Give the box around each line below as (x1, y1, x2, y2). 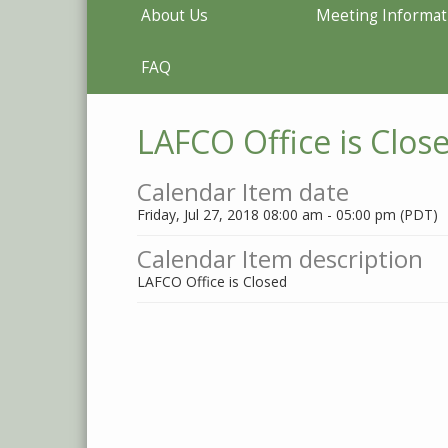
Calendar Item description (137, 242, 423, 275)
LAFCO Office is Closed (137, 272, 287, 291)
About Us (141, 5, 208, 26)
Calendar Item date (137, 175, 349, 208)
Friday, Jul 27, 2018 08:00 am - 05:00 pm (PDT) (137, 205, 438, 224)
